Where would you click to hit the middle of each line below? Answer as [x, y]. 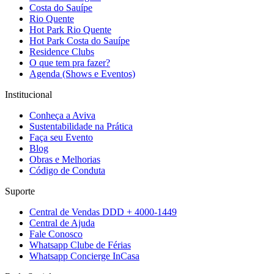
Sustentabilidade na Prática [81, 126]
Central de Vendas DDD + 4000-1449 [103, 212]
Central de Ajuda [62, 223]
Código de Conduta [67, 170]
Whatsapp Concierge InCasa [84, 256]
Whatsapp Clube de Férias [80, 245]
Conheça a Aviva [62, 115]
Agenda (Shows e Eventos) [82, 73]
